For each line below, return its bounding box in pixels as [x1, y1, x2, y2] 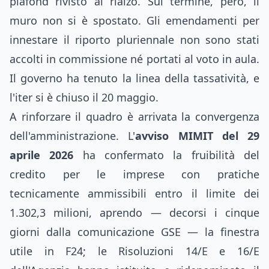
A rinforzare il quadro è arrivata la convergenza [10, 109, 259, 124]
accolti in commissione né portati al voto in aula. [10, 52, 259, 66]
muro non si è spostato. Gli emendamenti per [10, 13, 259, 28]
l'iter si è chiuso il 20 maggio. [10, 90, 159, 104]
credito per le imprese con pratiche [10, 167, 259, 181]
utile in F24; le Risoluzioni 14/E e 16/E [10, 244, 259, 258]
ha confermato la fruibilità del [73, 148, 260, 162]
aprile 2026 [10, 148, 74, 162]
